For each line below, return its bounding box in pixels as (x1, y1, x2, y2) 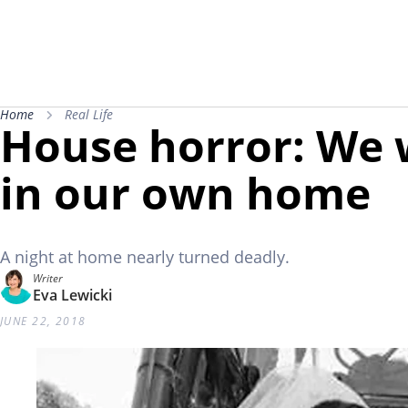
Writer (33, 270, 63, 287)
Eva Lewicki (33, 285, 112, 306)
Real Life (65, 105, 113, 123)
